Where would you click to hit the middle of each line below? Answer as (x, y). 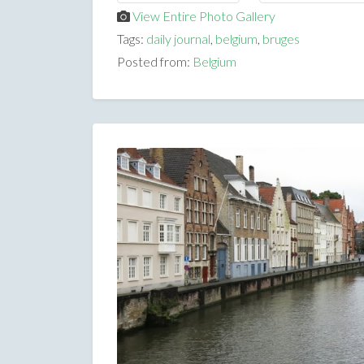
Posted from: (155, 61)
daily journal (178, 38)
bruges (281, 38)
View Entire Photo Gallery (204, 15)
